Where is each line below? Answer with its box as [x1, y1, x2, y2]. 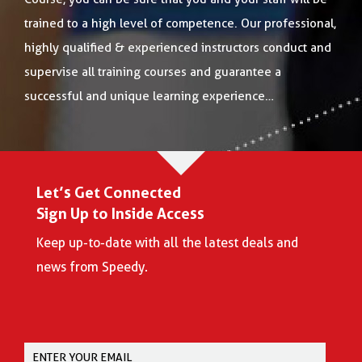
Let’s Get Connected [36, 183, 181, 202]
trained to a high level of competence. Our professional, [24, 16, 336, 31]
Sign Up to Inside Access [36, 204, 204, 223]
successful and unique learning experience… [24, 89, 274, 103]
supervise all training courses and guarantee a [24, 65, 281, 79]
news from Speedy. [36, 259, 148, 275]
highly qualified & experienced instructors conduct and [24, 40, 331, 55]
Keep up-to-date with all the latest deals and [36, 234, 298, 250]
